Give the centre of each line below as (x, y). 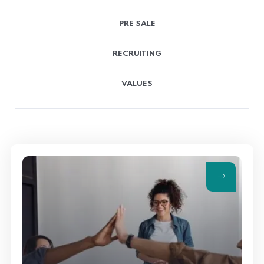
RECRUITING (137, 54)
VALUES (137, 84)
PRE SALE (137, 24)
